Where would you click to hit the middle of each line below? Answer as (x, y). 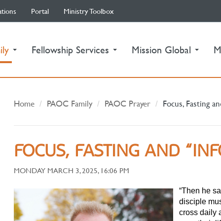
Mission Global (163, 50)
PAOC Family (70, 103)
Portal (40, 11)
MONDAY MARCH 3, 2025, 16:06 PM (72, 170)
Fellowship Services (72, 50)
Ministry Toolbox (89, 11)
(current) (29, 49)
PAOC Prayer (128, 103)
